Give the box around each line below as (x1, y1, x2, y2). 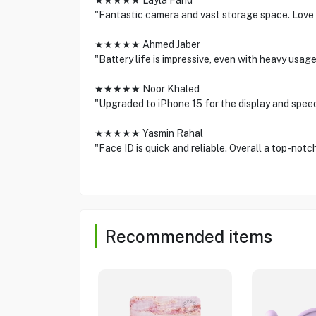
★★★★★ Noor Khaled (94, 83, 200, 95)
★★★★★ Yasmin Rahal (94, 128, 203, 139)
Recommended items (104, 226, 272, 246)
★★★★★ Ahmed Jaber (94, 39, 200, 50)
